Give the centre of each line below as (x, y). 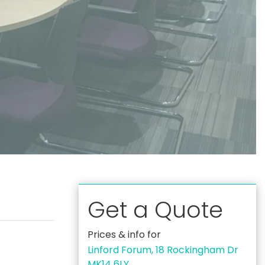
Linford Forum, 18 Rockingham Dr (163, 250)
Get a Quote (155, 210)
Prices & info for (124, 235)
